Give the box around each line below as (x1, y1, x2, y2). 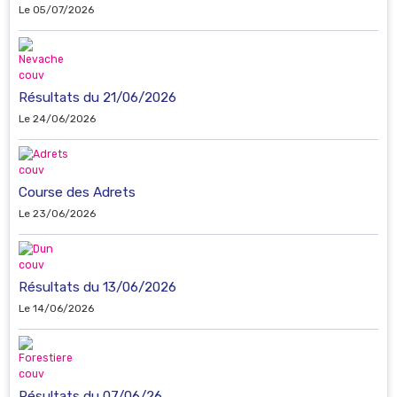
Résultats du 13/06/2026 (19, 278, 176, 295)
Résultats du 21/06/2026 (19, 89, 176, 105)
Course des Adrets (19, 183, 136, 200)
